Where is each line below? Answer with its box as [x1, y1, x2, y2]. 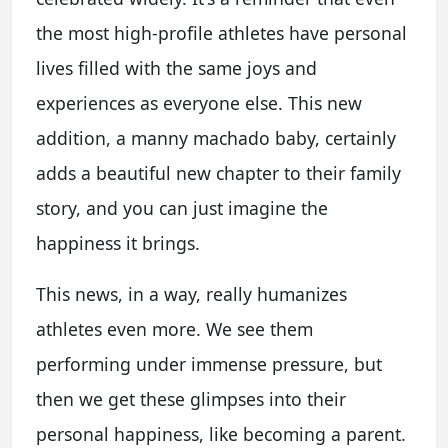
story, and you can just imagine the [36, 195, 328, 220]
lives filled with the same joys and [36, 55, 317, 80]
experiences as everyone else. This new [36, 90, 362, 115]
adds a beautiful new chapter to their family [36, 160, 401, 185]
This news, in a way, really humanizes [36, 281, 347, 306]
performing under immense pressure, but [36, 351, 382, 376]
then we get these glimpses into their [36, 386, 346, 411]
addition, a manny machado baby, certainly [36, 125, 396, 150]
